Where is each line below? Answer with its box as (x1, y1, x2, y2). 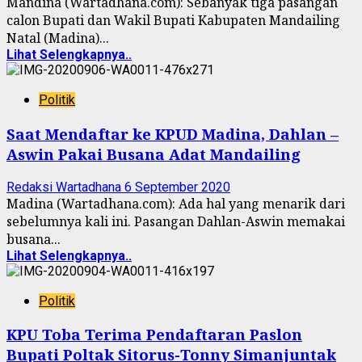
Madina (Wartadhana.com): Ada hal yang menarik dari (6, 194, 345, 213)
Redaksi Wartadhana (6, 179, 124, 195)
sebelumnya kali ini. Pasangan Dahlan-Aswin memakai (6, 212, 345, 230)
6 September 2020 (124, 179, 230, 195)
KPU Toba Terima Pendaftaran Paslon (6, 324, 302, 345)
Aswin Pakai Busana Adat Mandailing (6, 143, 301, 164)
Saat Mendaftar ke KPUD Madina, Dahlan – (6, 123, 339, 144)
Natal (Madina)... (6, 29, 109, 48)
